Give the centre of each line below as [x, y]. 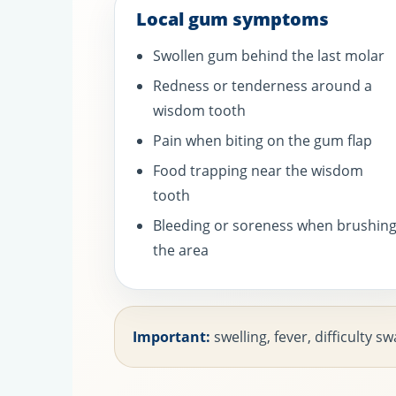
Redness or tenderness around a [263, 86]
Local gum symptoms [233, 19]
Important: [172, 337]
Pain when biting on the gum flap [263, 141]
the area [181, 251]
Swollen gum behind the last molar [269, 56]
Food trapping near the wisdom [259, 171]
